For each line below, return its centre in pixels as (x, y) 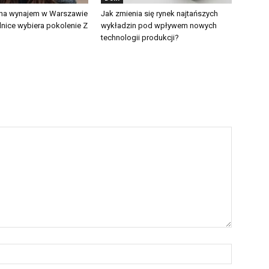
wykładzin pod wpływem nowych (159, 26)
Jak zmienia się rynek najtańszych (159, 14)
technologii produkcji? (140, 38)
